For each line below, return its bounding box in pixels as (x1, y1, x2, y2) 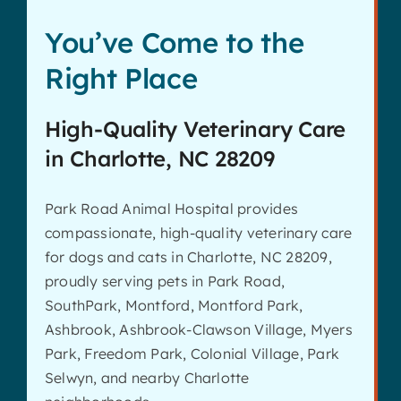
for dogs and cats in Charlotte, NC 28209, (44, 247, 332, 266)
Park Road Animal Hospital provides (44, 199, 299, 218)
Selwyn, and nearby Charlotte (44, 368, 250, 387)
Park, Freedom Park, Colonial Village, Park (44, 344, 340, 363)
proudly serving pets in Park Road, (44, 271, 286, 290)
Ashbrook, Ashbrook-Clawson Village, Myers (44, 320, 353, 338)
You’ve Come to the (44, 24, 304, 60)
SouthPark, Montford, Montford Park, (44, 295, 303, 314)
